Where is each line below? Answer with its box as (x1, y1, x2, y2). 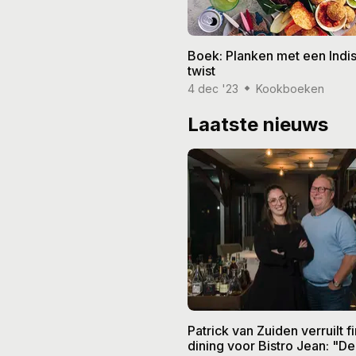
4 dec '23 (188, 81, 238, 95)
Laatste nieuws (188, 112, 328, 136)
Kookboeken (256, 81, 324, 95)
